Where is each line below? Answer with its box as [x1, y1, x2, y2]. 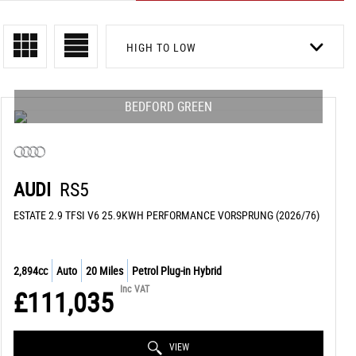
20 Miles [85, 263, 123, 278]
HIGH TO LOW [126, 40, 196, 55]
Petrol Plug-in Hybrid [131, 263, 222, 278]
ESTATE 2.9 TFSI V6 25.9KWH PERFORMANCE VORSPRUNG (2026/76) [13, 207, 319, 222]
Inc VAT [119, 282, 149, 295]
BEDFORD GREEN [124, 98, 212, 115]
